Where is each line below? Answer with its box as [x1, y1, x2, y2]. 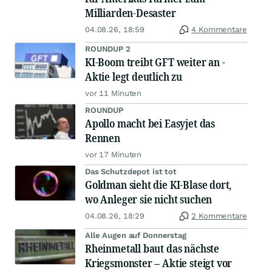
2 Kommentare [191, 211, 247, 221]
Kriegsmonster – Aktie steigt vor [85, 256, 233, 271]
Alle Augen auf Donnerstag [85, 231, 186, 240]
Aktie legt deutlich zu [85, 69, 183, 84]
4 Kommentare [191, 25, 247, 35]
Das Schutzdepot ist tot [85, 167, 177, 177]
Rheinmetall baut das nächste [85, 241, 219, 256]
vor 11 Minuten [85, 89, 142, 98]
